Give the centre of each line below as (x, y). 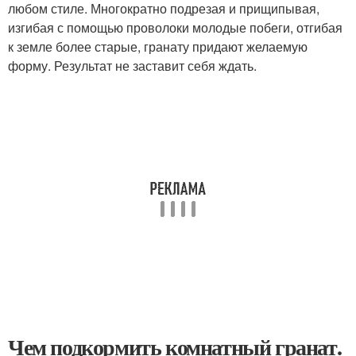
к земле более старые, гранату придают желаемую (158, 47)
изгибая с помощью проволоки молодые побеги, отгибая (175, 28)
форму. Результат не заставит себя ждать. (132, 66)
